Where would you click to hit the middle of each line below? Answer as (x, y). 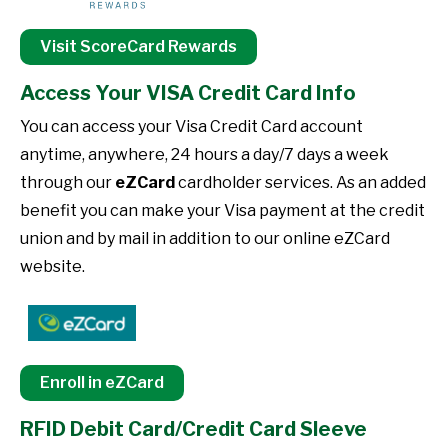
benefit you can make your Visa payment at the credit (222, 210)
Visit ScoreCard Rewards (138, 46)
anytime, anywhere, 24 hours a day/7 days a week (204, 154)
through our (67, 182)
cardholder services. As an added (300, 182)
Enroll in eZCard (102, 382)
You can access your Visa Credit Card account (191, 126)
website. (52, 266)
